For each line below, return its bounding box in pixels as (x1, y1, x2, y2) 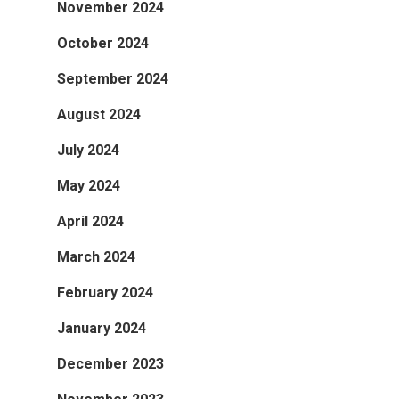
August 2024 (57, 105, 141, 123)
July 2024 (57, 141, 119, 159)
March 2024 (57, 248, 135, 265)
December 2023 (57, 354, 164, 372)
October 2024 (57, 34, 149, 52)
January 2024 (57, 319, 146, 337)
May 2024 (57, 176, 120, 194)
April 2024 (57, 212, 124, 230)
